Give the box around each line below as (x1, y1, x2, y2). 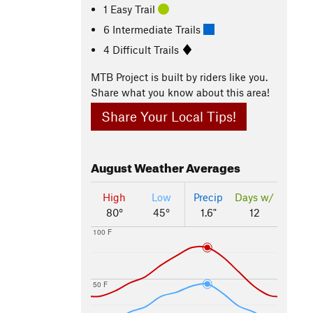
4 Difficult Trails (103, 43, 182, 56)
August (91, 156, 132, 176)
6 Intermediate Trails (103, 22, 204, 36)
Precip (194, 191, 223, 204)
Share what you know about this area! (91, 86, 270, 99)
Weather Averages (132, 156, 240, 176)
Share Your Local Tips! (101, 108, 236, 125)
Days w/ (235, 191, 274, 204)
